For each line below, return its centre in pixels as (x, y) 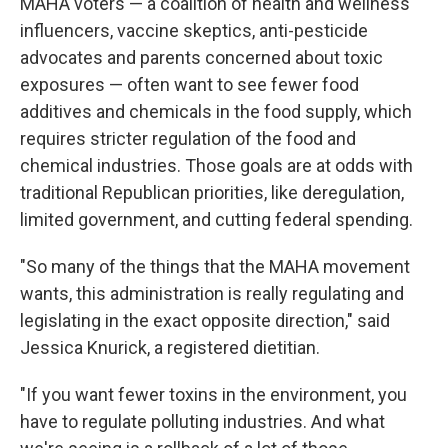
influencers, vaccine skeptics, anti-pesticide (194, 30)
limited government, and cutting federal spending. (216, 219)
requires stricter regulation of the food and (188, 138)
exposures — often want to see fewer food (189, 84)
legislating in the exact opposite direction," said (205, 320)
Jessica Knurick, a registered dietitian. (170, 347)
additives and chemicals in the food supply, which (216, 111)
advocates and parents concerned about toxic (201, 57)
